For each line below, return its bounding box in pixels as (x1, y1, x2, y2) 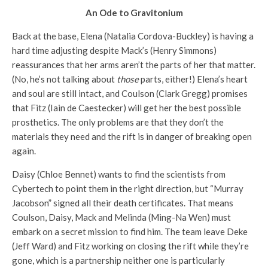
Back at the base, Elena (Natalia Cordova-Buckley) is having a (12, 31, 254, 42)
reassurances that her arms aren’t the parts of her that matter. (12, 59, 255, 71)
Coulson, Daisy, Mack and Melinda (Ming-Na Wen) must (12, 212, 231, 223)
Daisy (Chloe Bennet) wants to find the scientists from (12, 169, 226, 180)
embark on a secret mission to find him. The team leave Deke (12, 226, 248, 237)
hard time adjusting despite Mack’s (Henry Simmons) (12, 45, 217, 56)
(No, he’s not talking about (12, 74, 117, 85)
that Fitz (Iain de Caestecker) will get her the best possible (12, 102, 241, 114)
